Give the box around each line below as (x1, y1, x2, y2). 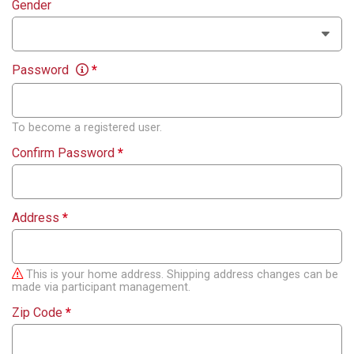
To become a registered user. (12, 121, 162, 135)
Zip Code (12, 305, 66, 321)
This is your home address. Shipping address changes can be (23, 268, 338, 282)
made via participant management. (12, 281, 190, 295)
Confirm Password (12, 145, 118, 161)
